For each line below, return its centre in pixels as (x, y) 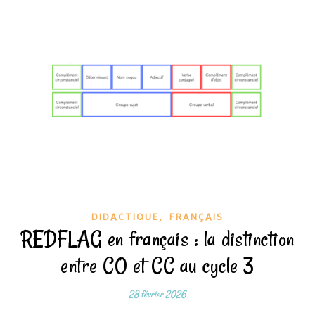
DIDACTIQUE (125, 217)
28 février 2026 (157, 294)
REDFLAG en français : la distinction (157, 239)
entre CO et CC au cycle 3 (157, 265)
